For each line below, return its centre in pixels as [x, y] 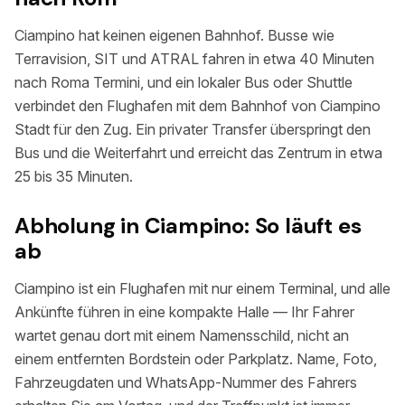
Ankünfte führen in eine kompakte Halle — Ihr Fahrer [184, 312]
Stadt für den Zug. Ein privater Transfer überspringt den [193, 129]
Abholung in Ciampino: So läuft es [188, 226]
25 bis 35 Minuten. [74, 176]
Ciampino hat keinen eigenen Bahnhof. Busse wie [174, 35]
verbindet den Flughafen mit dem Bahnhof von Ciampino [198, 106]
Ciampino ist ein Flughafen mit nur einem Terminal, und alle [202, 288]
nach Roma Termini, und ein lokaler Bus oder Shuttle [184, 82]
